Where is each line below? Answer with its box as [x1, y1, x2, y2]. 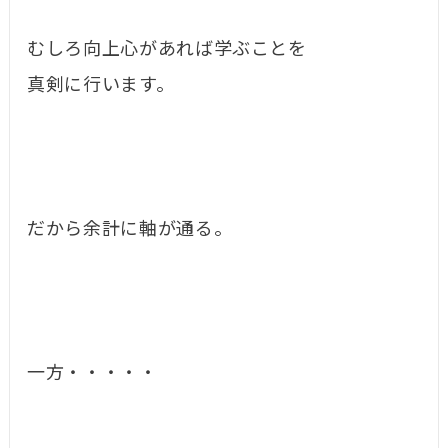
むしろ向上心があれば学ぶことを [27, 39, 307, 60]
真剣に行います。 [27, 75, 175, 96]
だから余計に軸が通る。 [27, 219, 233, 240]
